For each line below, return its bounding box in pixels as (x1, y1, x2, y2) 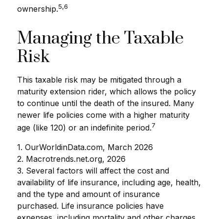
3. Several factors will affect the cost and (17, 165, 169, 175)
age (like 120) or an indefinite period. (17, 123, 152, 133)
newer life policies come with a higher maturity (17, 110, 190, 120)
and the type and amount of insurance (17, 189, 160, 199)
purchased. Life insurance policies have (17, 200, 164, 211)
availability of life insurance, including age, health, (17, 177, 201, 187)
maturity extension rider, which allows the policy (17, 87, 196, 97)
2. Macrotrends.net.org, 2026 (17, 153, 126, 164)
